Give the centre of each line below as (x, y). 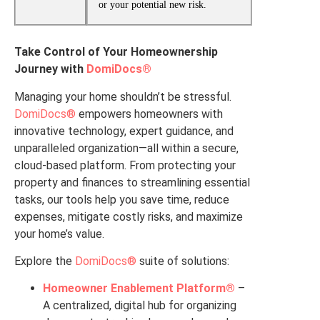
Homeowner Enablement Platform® (139, 289)
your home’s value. (59, 234)
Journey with (50, 69)
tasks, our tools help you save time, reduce (122, 199)
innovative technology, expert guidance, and (124, 131)
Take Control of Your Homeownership (116, 52)
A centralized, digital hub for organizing (140, 306)
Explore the (45, 261)
